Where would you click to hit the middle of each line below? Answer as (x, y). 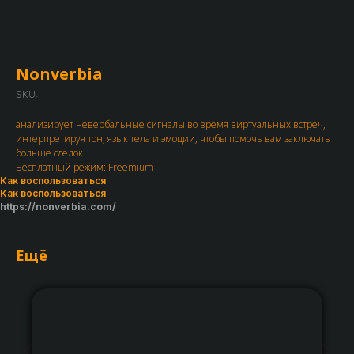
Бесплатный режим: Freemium (85, 167)
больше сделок (49, 153)
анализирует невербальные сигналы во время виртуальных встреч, (171, 124)
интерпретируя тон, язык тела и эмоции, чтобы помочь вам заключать (173, 139)
